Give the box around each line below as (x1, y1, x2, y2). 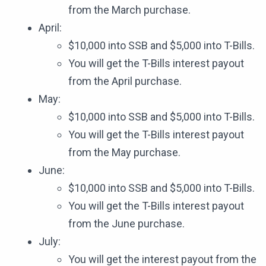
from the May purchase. (68, 146, 180, 159)
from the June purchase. (68, 217, 185, 230)
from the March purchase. (68, 4, 191, 17)
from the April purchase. (68, 75, 182, 88)
